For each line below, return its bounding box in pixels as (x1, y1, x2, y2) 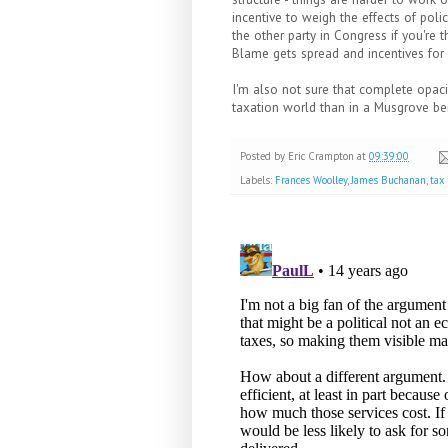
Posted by (240, 148, 288, 163)
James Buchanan (351, 173, 426, 188)
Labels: (240, 173, 275, 188)
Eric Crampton (288, 148, 354, 163)
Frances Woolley (275, 173, 347, 188)
